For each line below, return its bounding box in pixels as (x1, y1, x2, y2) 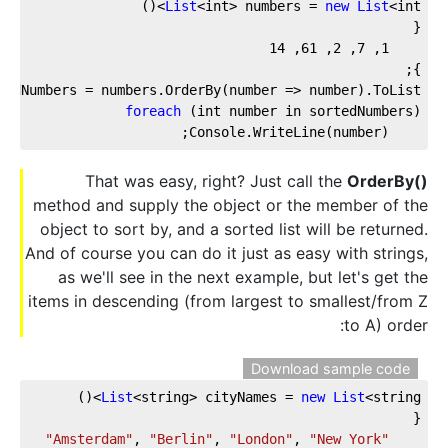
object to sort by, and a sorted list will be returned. (40, 218, 428, 239)
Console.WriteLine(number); (389, 123, 421, 140)
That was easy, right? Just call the (85, 170, 347, 191)
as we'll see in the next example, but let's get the (58, 266, 428, 287)
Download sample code (251, 360, 410, 378)
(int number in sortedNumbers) (181, 102, 421, 119)
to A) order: (344, 314, 428, 335)
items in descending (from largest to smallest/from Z (28, 290, 428, 311)
